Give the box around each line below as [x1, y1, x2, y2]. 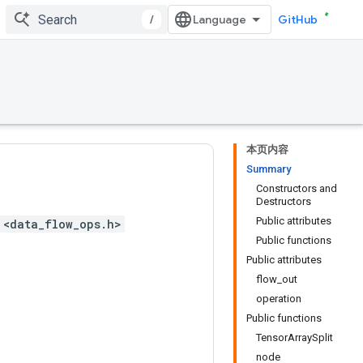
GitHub [278, 12, 318, 27]
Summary [246, 163, 291, 175]
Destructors [256, 195, 311, 207]
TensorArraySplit [256, 331, 333, 344]
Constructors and [256, 182, 337, 194]
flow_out [256, 273, 297, 285]
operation [256, 293, 301, 305]
